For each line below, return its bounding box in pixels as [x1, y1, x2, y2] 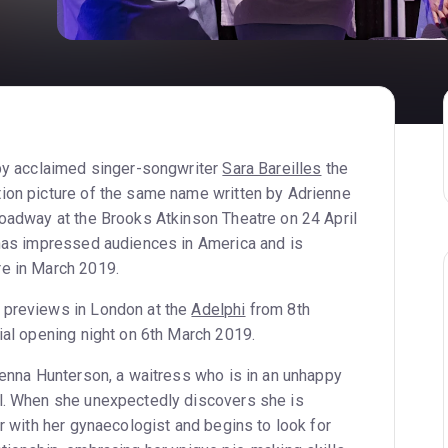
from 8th [245, 299, 310, 319]
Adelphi [191, 299, 246, 319]
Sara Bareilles [222, 158, 322, 178]
